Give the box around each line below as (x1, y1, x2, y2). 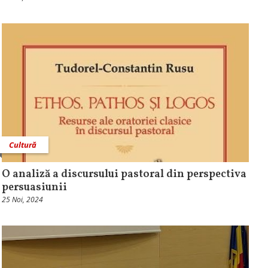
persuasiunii (1, 180, 67, 196)
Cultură (8, 139, 36, 151)
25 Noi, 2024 (1, 194, 43, 205)
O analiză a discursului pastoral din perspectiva (1, 167, 246, 182)
